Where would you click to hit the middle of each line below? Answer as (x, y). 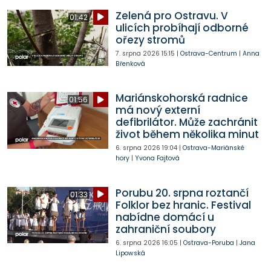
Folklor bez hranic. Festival (183, 205)
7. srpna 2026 (137, 53)
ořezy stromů (150, 40)
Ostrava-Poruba (208, 243)
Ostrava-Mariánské (213, 148)
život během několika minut (187, 135)
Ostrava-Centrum (208, 53)
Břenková (130, 64)
